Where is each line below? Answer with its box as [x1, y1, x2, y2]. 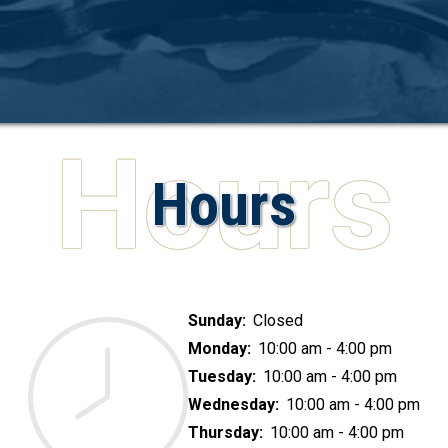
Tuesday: [188, 366, 260, 386]
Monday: [188, 338, 255, 358]
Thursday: [188, 422, 267, 442]
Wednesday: [188, 394, 283, 414]
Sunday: [188, 310, 250, 330]
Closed [253, 310, 303, 330]
